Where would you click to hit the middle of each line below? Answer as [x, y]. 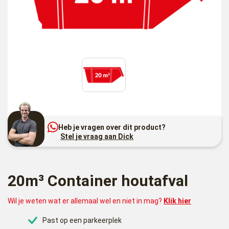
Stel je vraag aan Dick [97, 137]
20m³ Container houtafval [98, 180]
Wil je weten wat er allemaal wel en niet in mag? [86, 201]
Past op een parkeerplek [82, 220]
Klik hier [177, 201]
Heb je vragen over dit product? [112, 127]
